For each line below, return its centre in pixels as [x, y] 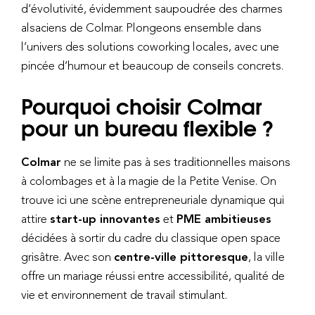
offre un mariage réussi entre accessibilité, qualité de [153, 275]
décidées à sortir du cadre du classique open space [151, 237]
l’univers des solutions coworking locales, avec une [150, 46]
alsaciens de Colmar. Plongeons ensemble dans [141, 27]
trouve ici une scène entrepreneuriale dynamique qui [153, 199]
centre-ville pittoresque [181, 256]
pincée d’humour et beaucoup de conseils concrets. [152, 65]
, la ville [266, 256]
